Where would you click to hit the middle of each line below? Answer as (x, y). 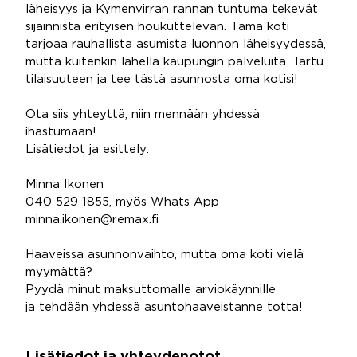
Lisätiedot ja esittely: (87, 149)
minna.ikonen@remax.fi (92, 220)
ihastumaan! (61, 132)
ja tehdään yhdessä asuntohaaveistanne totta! (164, 307)
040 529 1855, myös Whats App (122, 202)
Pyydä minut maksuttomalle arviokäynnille (151, 290)
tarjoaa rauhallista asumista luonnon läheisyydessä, (176, 44)
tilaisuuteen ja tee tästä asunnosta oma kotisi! (162, 79)
